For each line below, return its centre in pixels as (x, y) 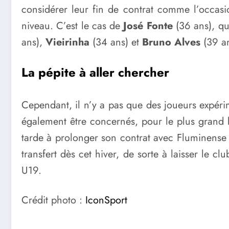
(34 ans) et (117, 42)
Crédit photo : (53, 200)
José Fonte (148, 26)
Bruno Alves (171, 42)
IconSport (106, 200)
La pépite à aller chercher (95, 73)
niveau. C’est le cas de (73, 26)
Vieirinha (69, 42)
